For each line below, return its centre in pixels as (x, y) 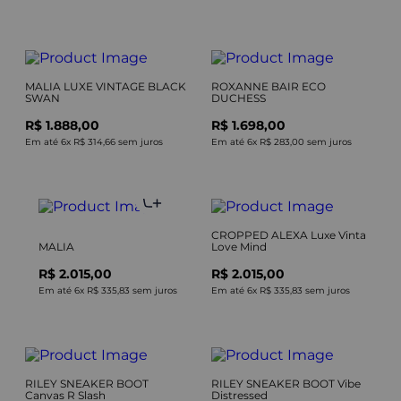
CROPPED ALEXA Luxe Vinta (289, 235)
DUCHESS (239, 98)
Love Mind (239, 246)
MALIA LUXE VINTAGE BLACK (106, 86)
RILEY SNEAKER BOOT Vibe (286, 383)
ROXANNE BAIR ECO (269, 86)
